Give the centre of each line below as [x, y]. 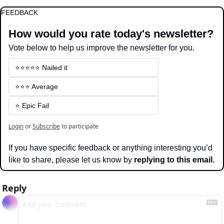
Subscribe [46, 126]
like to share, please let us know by [71, 159]
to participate [80, 126]
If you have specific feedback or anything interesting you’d [110, 147]
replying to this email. [174, 159]
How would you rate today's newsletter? [111, 33]
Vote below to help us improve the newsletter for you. [101, 47]
